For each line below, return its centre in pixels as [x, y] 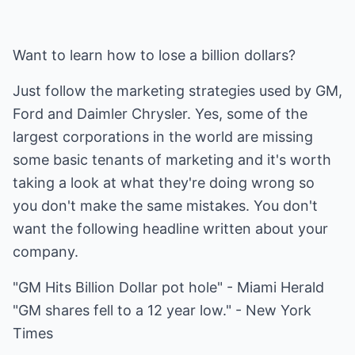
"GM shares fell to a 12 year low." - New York [162, 310]
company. [46, 252]
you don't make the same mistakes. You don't [165, 206]
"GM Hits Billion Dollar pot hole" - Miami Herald [168, 287]
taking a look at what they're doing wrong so [164, 183]
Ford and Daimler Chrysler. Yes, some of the [160, 114]
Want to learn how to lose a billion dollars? [154, 55]
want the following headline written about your [170, 229]
